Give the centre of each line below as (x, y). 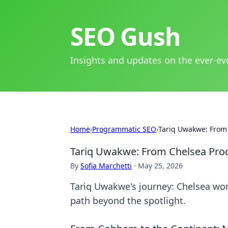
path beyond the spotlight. (128, 201)
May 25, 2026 (160, 166)
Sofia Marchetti (106, 166)
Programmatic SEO (124, 129)
